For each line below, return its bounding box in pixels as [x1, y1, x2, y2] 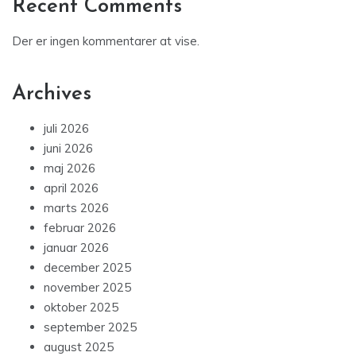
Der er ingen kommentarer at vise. [12, 33, 199, 49]
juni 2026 [44, 141, 93, 157]
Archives [12, 83, 91, 106]
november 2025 [44, 280, 131, 296]
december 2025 [44, 260, 131, 276]
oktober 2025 [44, 300, 118, 315]
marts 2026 [44, 200, 109, 216]
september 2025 [44, 319, 137, 335]
